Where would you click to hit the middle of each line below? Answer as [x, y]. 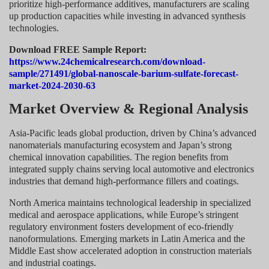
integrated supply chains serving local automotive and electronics [131, 169]
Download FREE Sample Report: [78, 49]
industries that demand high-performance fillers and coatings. [124, 181]
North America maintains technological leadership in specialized [130, 202]
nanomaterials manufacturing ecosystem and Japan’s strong [120, 145]
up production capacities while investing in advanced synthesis [127, 16]
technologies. [34, 28]
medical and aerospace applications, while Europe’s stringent [124, 214]
